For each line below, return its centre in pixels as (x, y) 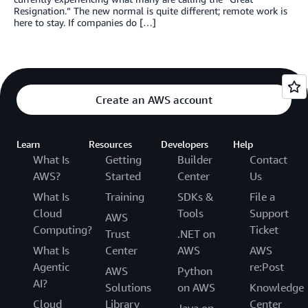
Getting (123, 160)
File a (262, 197)
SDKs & (196, 197)
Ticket (264, 230)
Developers (185, 144)
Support (269, 213)
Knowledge (277, 288)
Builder (195, 160)
